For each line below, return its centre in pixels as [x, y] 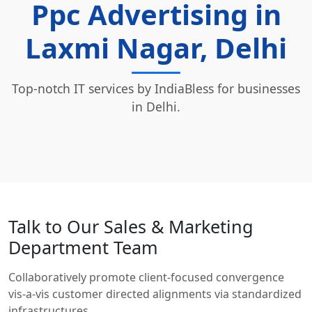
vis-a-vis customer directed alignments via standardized [155, 294]
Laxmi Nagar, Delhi [156, 47]
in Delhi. [156, 106]
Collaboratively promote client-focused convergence [146, 277]
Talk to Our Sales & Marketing [131, 226]
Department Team [83, 247]
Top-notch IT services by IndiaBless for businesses [156, 88]
